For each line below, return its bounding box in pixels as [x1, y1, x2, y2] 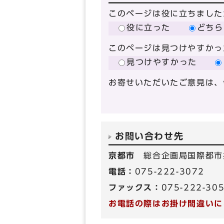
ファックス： [108, 183, 161, 191]
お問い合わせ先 [115, 132, 184, 140]
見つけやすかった [126, 58, 197, 66]
